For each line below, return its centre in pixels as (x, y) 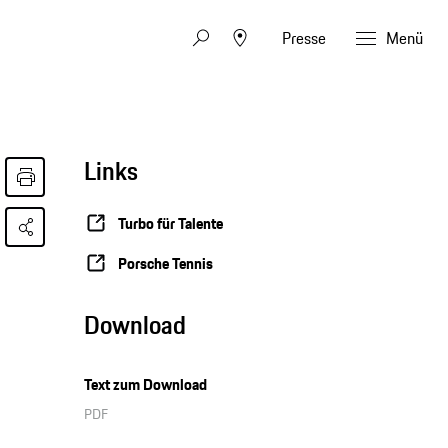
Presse (304, 37)
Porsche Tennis (166, 263)
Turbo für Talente (171, 223)
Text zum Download (146, 384)
